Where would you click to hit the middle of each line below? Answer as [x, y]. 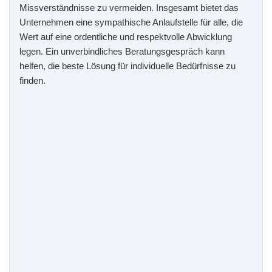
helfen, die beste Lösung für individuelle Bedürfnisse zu [127, 66]
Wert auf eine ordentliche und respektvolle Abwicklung [126, 36]
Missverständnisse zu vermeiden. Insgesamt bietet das [129, 7]
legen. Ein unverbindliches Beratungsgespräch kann [122, 51]
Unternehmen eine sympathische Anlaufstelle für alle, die [131, 22]
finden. [32, 80]
